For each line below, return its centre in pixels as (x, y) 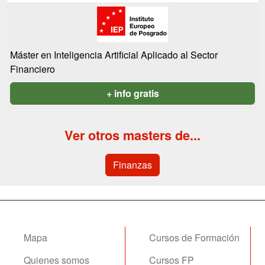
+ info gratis (132, 93)
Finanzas (132, 165)
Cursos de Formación (194, 237)
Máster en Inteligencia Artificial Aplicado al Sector (114, 55)
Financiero (33, 69)
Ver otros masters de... (132, 135)
